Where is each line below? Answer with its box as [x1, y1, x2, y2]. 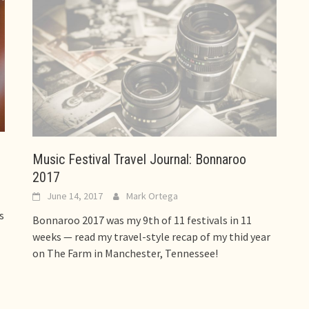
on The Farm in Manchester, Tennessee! [32, 246, 219, 260]
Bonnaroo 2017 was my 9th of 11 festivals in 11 [32, 212, 252, 227]
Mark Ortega [126, 189, 179, 202]
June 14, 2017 [47, 189, 103, 202]
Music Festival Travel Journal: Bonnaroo [32, 150, 247, 168]
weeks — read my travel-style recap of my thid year [32, 229, 271, 243]
